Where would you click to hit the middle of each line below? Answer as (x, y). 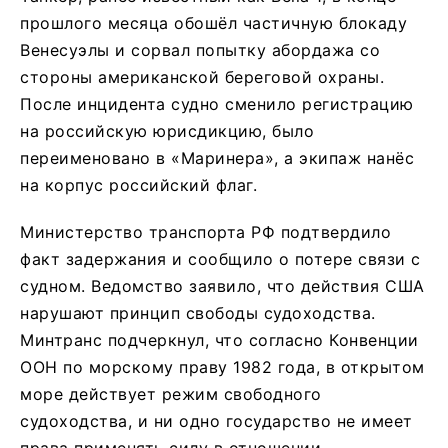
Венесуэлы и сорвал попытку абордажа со (200, 50)
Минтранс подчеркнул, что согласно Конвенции (219, 340)
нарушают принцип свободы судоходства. (198, 313)
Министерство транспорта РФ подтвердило (205, 232)
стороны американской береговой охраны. (202, 77)
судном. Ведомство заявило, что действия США (222, 286)
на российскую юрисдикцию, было (167, 131)
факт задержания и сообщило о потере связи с (220, 259)
